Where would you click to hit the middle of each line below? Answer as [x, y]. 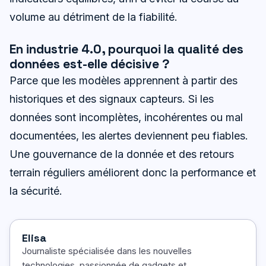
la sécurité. [36, 191]
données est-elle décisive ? [90, 64]
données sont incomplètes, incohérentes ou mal [126, 117]
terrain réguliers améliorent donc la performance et [133, 172]
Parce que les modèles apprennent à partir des [123, 80]
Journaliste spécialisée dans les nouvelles [107, 251]
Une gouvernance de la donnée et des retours [122, 154]
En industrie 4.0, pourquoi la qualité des [126, 49]
